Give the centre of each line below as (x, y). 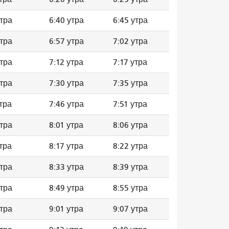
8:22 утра (130, 146)
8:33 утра (66, 167)
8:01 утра (66, 125)
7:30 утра (66, 83)
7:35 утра (130, 83)
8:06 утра (130, 125)
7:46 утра (66, 104)
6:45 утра (130, 20)
